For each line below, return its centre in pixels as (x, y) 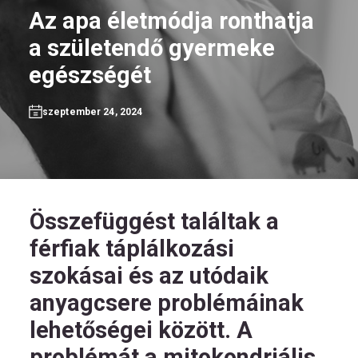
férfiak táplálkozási (132, 249)
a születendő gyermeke (152, 48)
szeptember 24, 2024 (93, 111)
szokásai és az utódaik (149, 276)
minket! (81, 177)
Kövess (81, 164)
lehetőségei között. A (141, 330)
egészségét (95, 75)
